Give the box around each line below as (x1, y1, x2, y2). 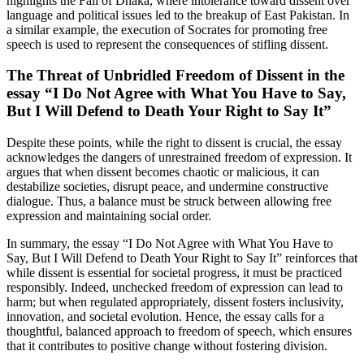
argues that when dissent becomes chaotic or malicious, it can (6, 165, 319, 180)
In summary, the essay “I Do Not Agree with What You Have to (6, 236, 333, 251)
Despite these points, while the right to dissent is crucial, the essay (6, 136, 342, 150)
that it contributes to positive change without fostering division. (6, 339, 327, 353)
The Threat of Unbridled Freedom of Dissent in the (6, 67, 344, 84)
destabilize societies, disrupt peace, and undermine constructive (6, 180, 328, 194)
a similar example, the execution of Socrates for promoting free (6, 22, 327, 37)
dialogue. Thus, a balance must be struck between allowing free (6, 194, 331, 209)
